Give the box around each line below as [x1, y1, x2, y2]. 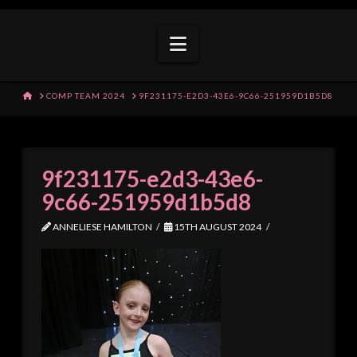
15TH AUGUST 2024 [172, 221, 262, 233]
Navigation [186, 30, 280, 54]
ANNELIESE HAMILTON [50, 221, 152, 233]
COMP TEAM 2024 [46, 91, 126, 101]
